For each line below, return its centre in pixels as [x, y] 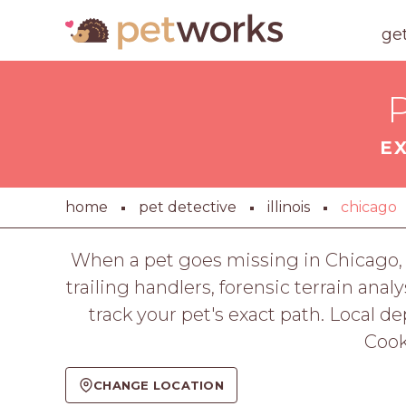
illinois [289, 207]
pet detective [188, 207]
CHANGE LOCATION [159, 385]
